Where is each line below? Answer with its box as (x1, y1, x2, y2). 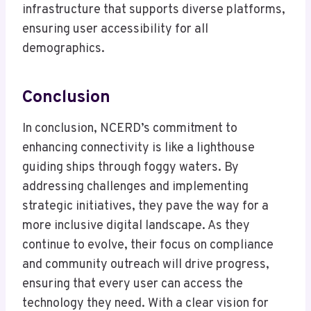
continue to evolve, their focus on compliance (22, 237, 274, 254)
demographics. (22, 41, 105, 58)
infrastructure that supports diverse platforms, (22, 2, 285, 19)
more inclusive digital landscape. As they (22, 218, 250, 235)
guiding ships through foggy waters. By (22, 160, 239, 176)
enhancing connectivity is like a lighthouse (22, 140, 255, 157)
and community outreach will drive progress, (22, 257, 269, 274)
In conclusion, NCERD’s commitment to (22, 121, 237, 137)
